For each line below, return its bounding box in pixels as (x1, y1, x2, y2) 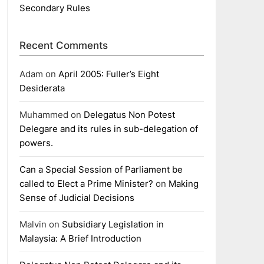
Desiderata (19, 82, 65, 94)
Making (168, 178, 199, 189)
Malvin (19, 219, 47, 230)
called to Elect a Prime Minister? (19, 178, 153, 189)
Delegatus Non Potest (83, 109, 175, 120)
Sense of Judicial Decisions (19, 192, 134, 203)
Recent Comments (19, 39, 108, 51)
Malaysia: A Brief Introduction (19, 233, 141, 244)
